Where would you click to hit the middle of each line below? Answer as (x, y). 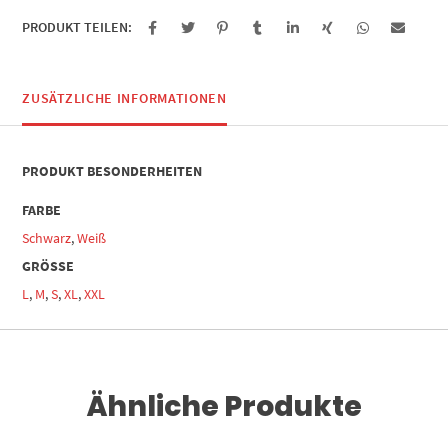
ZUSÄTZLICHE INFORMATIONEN (124, 97)
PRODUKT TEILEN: (77, 26)
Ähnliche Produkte (224, 406)
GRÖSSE (44, 265)
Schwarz (47, 237)
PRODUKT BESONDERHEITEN (112, 170)
